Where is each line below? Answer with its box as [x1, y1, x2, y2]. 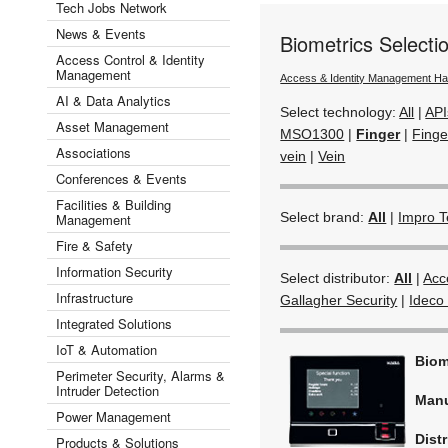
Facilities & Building [56, 194, 171, 214]
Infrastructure [56, 287, 133, 307]
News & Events [56, 23, 146, 43]
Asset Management [56, 116, 169, 136]
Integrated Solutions [56, 313, 172, 333]
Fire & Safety [56, 235, 133, 255]
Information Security [56, 261, 173, 281]
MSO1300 [280, 125, 345, 142]
